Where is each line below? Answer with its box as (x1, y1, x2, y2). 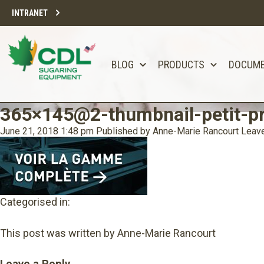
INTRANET (12, 8, 48, 18)
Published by (96, 126, 153, 137)
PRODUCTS (158, 58, 204, 71)
